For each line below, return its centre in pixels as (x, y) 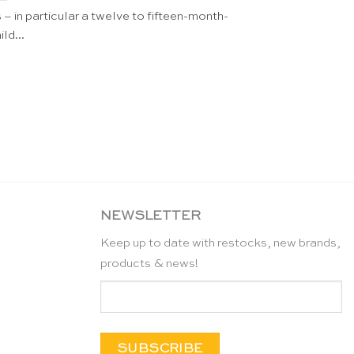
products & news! (149, 264)
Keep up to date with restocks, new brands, (220, 243)
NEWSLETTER (151, 216)
